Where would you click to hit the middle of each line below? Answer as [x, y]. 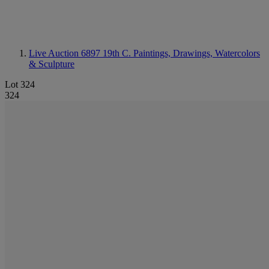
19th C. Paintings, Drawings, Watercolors [181, 53]
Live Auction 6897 [66, 53]
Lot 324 [20, 84]
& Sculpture [52, 64]
